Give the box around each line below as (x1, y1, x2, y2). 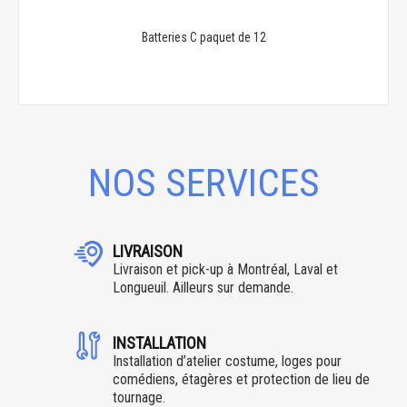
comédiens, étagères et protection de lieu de (112, 370, 370, 388)
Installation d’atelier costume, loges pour (112, 352, 342, 370)
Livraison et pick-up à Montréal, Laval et (112, 261, 338, 279)
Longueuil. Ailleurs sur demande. (112, 279, 293, 297)
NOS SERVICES (87, 160, 320, 206)
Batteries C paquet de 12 (141, 30, 266, 45)
